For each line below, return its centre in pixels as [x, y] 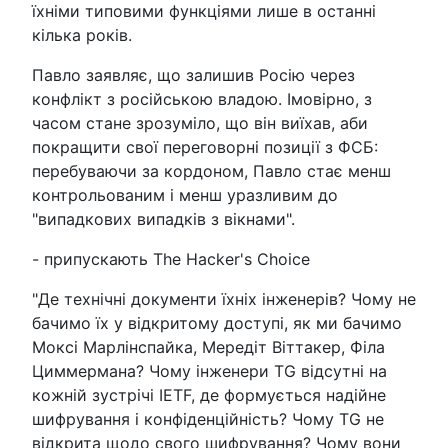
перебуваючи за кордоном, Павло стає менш [211, 171]
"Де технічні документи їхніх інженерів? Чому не [224, 299]
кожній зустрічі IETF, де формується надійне [209, 395]
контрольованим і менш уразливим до [185, 195]
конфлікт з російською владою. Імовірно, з [202, 99]
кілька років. [82, 35]
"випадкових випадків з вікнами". [163, 219]
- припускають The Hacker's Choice [171, 259]
